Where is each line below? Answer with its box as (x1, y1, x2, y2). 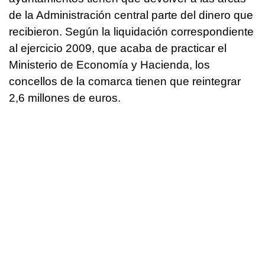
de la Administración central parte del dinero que (9, 9, 253, 22)
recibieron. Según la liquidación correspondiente (9, 25, 254, 38)
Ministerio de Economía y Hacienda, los (9, 59, 210, 72)
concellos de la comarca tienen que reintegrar (9, 75, 241, 88)
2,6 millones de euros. (9, 92, 121, 105)
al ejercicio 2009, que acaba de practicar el (9, 42, 227, 55)
